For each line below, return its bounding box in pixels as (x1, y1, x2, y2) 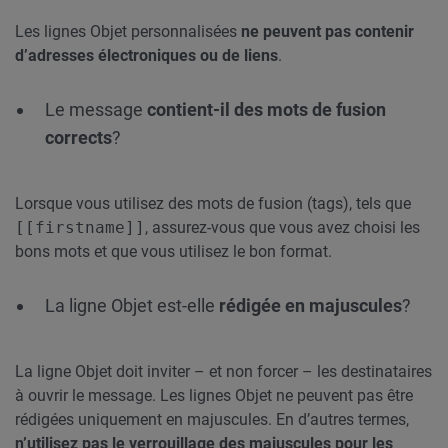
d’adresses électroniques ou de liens (15, 46, 278, 65)
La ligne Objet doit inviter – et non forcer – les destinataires (15, 362, 432, 381)
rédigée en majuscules (219, 295, 402, 316)
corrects (45, 127, 112, 148)
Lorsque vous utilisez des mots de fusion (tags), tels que (15, 194, 411, 213)
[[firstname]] (15, 218, 145, 237)
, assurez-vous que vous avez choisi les (145, 218, 420, 237)
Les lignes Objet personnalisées (15, 22, 241, 41)
